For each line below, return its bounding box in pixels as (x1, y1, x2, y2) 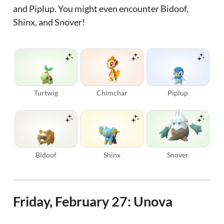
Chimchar (96, 88, 127, 97)
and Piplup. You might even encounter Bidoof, (13, 3, 189, 14)
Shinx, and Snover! (13, 16, 85, 28)
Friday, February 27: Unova (13, 193, 173, 209)
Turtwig (34, 88, 58, 97)
